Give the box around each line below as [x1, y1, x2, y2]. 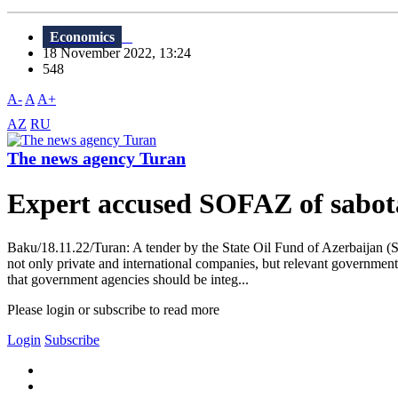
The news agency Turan [7, 148, 186, 169]
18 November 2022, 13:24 [43, 45, 202, 61]
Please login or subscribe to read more [7, 301, 219, 317]
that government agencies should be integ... [7, 271, 249, 287]
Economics [50, 29, 115, 45]
